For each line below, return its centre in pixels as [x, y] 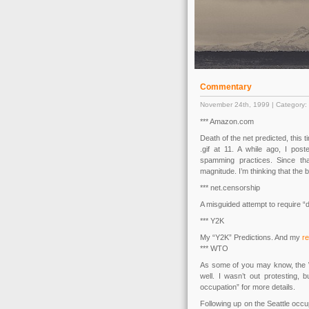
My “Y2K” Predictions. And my [251, 237]
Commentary [226, 87]
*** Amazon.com [227, 121]
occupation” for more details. [248, 287]
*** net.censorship [230, 188]
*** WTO [214, 248]
